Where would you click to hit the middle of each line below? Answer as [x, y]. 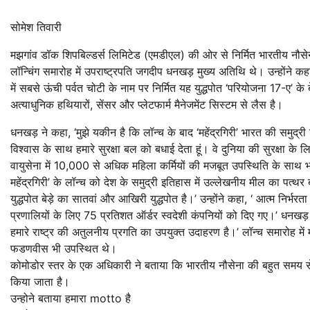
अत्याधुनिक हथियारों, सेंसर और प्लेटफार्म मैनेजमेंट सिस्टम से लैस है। [147, 104]
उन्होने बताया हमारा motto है [71, 298]
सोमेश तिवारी [36, 27]
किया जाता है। [40, 282]
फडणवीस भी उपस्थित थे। [64, 248]
